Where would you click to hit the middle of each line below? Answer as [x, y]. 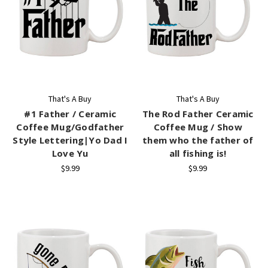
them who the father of [198, 140]
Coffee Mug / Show [198, 127]
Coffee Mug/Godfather [70, 127]
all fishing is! [198, 153]
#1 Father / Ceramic [70, 114]
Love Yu [70, 153]
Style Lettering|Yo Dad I [70, 140]
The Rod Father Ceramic [198, 114]
